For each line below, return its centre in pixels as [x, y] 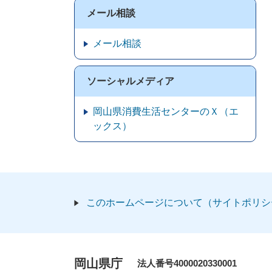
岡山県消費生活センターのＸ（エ [166, 111]
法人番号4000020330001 [187, 263]
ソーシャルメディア [131, 81]
